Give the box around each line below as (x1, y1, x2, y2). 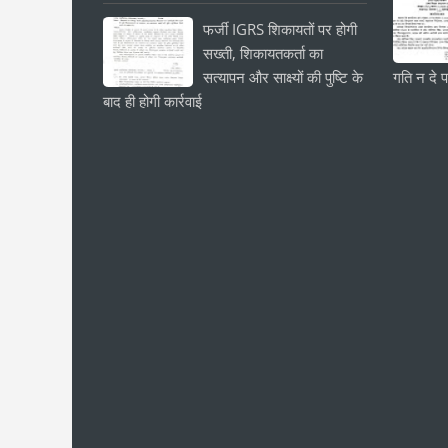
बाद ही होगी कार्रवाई (103, 91, 202, 111)
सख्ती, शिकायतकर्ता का (203, 43, 323, 63)
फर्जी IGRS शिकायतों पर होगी (203, 19, 357, 39)
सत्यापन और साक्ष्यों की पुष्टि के (203, 67, 363, 87)
